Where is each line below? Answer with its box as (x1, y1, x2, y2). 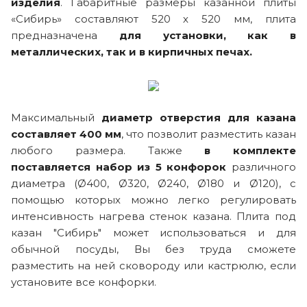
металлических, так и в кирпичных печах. (11, 45, 252, 58)
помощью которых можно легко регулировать (11, 193, 296, 206)
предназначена (11, 28, 97, 42)
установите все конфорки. (11, 275, 159, 288)
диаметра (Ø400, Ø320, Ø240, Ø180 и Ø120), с (11, 176, 296, 190)
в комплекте (204, 143, 296, 157)
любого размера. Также (11, 143, 205, 157)
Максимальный (11, 110, 101, 124)
